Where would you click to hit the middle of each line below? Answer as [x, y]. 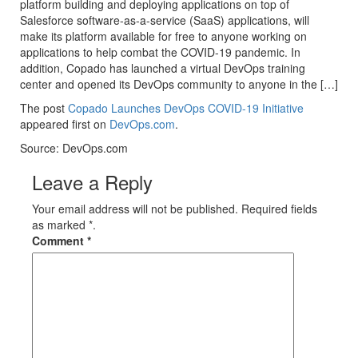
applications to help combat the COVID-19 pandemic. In [160, 52]
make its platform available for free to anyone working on [163, 36]
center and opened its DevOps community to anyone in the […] [179, 84]
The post [44, 108]
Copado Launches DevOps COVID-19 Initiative [186, 108]
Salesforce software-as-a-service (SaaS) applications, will [165, 20]
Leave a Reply [92, 182]
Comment [60, 241]
